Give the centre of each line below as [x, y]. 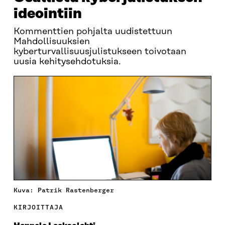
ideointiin [47, 14]
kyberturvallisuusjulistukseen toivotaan [100, 52]
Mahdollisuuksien [51, 42]
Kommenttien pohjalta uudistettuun [93, 32]
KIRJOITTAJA [38, 207]
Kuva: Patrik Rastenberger [64, 190]
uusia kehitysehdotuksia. [67, 62]
